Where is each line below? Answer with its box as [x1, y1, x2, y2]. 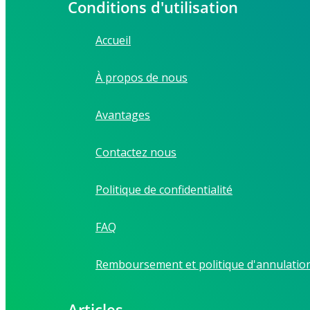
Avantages [95, 107, 150, 123]
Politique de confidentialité [95, 182, 232, 198]
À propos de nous [95, 70, 188, 86]
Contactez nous [95, 145, 176, 161]
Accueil [95, 33, 131, 48]
